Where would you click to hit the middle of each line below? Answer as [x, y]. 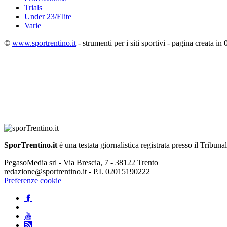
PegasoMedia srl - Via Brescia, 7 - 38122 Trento [81, 163]
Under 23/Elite [48, 17]
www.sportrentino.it [44, 43]
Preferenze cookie [33, 181]
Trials [33, 8]
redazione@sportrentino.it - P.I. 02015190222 [77, 172]
